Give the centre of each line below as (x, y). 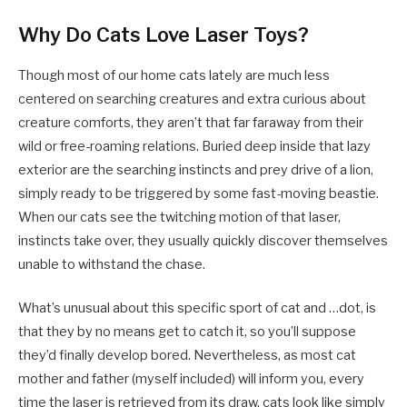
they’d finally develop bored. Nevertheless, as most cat (187, 356)
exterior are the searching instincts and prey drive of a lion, (196, 170)
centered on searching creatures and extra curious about (192, 99)
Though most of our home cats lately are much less (174, 76)
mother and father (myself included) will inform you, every (191, 379)
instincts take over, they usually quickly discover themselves (203, 241)
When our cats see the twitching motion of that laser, (179, 218)
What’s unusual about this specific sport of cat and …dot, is (197, 308)
